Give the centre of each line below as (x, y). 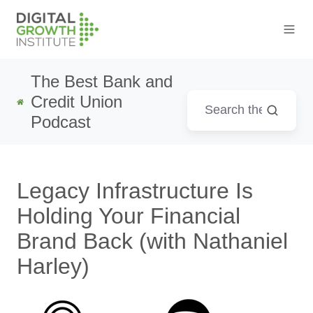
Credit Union (77, 102)
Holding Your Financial (129, 216)
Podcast (61, 122)
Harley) (53, 267)
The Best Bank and (102, 82)
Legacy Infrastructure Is (135, 191)
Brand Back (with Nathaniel (152, 241)
